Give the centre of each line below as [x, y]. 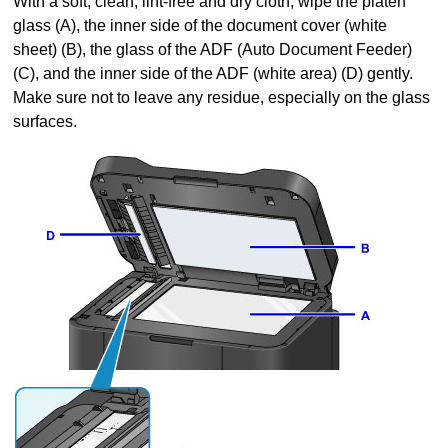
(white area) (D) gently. [331, 73]
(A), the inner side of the [139, 25]
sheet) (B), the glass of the [107, 49]
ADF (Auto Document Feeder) [306, 49]
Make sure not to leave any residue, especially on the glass [222, 97]
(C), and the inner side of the [115, 73]
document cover [284, 25]
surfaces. [45, 121]
